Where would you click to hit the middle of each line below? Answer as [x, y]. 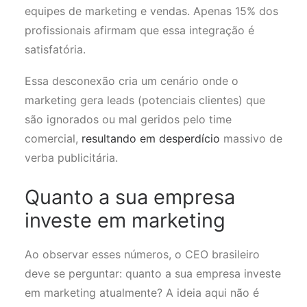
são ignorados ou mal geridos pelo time [128, 119]
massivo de [251, 138]
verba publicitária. [71, 158]
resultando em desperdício [151, 138]
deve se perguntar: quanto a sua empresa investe [153, 273]
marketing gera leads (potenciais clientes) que [145, 100]
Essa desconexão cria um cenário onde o [132, 81]
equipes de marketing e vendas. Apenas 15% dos [151, 11]
